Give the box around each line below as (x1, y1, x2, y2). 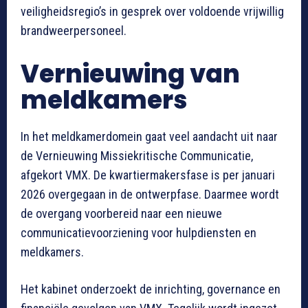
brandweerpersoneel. (21, 23, 126, 38)
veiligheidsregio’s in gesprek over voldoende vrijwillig (21, 4, 284, 19)
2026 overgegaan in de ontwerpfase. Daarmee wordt (21, 187, 279, 202)
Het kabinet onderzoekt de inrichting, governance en (21, 282, 280, 297)
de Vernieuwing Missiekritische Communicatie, (21, 148, 253, 164)
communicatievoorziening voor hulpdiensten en (21, 225, 256, 241)
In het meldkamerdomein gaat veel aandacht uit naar (21, 129, 278, 144)
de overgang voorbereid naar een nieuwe (21, 206, 222, 221)
